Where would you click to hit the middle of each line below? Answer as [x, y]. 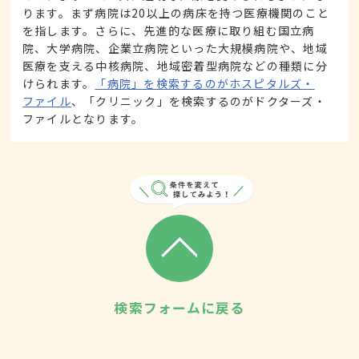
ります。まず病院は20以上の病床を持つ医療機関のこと [176, 12]
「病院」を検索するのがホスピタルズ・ [205, 83]
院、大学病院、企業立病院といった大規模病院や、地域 [175, 48]
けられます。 [59, 83]
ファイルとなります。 [83, 118]
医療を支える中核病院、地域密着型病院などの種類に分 [175, 65]
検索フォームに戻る [179, 307]
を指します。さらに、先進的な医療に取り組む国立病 [169, 30]
